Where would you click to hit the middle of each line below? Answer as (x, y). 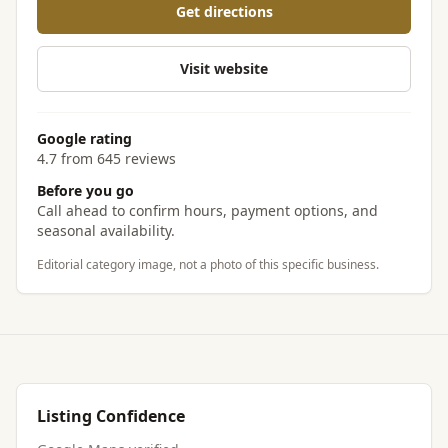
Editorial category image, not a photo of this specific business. (208, 264)
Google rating (84, 138)
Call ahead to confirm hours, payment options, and (207, 210)
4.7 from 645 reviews (106, 158)
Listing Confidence (111, 416)
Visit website (224, 68)
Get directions (224, 11)
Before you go (85, 190)
